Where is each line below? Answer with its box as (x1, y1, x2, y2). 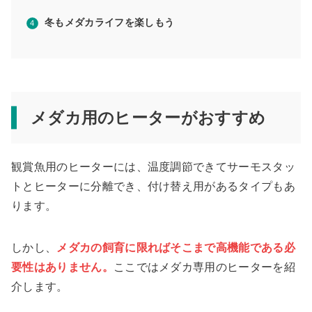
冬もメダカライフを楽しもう (45, 17, 175, 29)
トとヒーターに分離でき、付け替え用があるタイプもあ (11, 180, 296, 193)
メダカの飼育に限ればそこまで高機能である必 (56, 242, 296, 254)
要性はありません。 (11, 261, 114, 274)
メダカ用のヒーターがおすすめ (30, 109, 266, 127)
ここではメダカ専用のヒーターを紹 (113, 261, 296, 274)
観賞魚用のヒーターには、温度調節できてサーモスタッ (11, 161, 295, 173)
